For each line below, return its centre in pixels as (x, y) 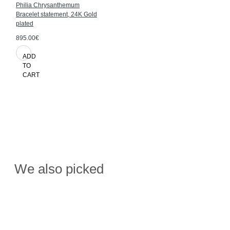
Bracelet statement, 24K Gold (56, 14)
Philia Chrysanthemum (48, 5)
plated (25, 23)
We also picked (59, 169)
